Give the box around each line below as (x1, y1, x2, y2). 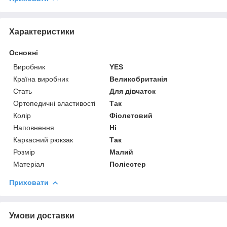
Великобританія (109, 74, 168, 83)
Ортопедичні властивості (13, 99, 95, 107)
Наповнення (13, 123, 54, 132)
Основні (9, 48, 38, 57)
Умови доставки (9, 211, 74, 220)
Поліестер (109, 160, 146, 168)
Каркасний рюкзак (13, 135, 73, 144)
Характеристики (9, 27, 74, 36)
